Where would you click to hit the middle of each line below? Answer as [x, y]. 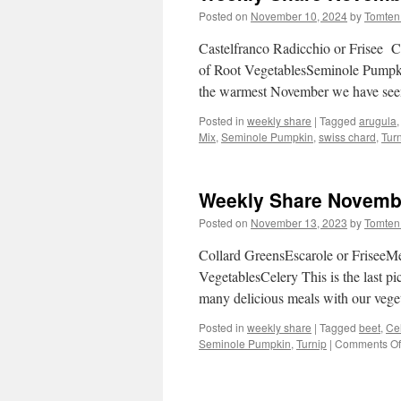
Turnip [311, 343]
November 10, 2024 [299, 16]
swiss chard [347, 137]
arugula [378, 120]
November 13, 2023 [299, 222]
